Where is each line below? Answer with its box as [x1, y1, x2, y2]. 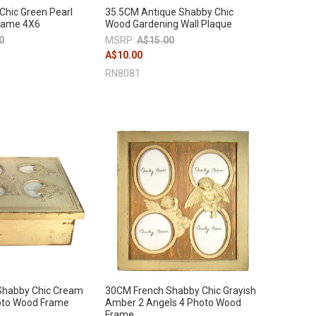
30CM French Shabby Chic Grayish [104, 285, 256, 297]
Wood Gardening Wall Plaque [104, 18, 232, 30]
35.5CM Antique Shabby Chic [104, 6, 233, 18]
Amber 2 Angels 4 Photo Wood [104, 297, 241, 309]
